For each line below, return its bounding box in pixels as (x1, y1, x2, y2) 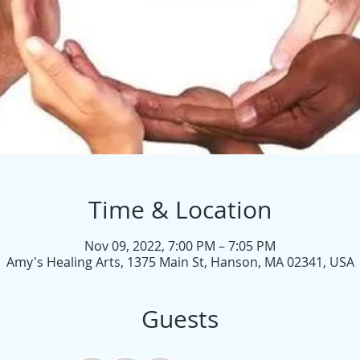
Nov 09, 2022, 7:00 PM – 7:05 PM (84, 237, 276, 255)
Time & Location (88, 194, 272, 226)
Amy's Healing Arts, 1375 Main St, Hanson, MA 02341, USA (6, 253, 354, 271)
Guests (141, 303, 219, 335)
